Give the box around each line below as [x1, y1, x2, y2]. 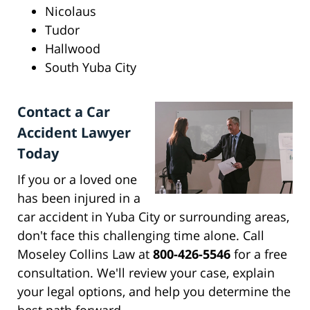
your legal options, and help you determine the [17, 283, 291, 300]
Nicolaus [45, 3, 96, 20]
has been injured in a [17, 190, 140, 207]
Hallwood [45, 40, 100, 57]
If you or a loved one [17, 171, 137, 188]
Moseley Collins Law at [17, 246, 153, 263]
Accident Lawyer [17, 123, 131, 143]
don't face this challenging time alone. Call [17, 227, 264, 244]
